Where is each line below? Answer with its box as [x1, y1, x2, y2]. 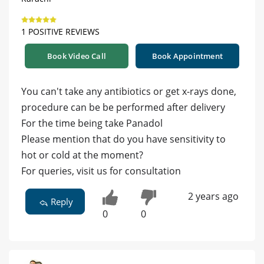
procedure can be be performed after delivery [21, 100, 225, 114]
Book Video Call [47, 50, 106, 61]
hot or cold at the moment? [21, 148, 143, 161]
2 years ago [187, 189, 239, 203]
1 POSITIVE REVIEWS [21, 25, 100, 37]
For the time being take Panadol [21, 116, 163, 130]
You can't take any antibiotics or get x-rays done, [21, 84, 236, 98]
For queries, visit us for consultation [21, 164, 181, 177]
